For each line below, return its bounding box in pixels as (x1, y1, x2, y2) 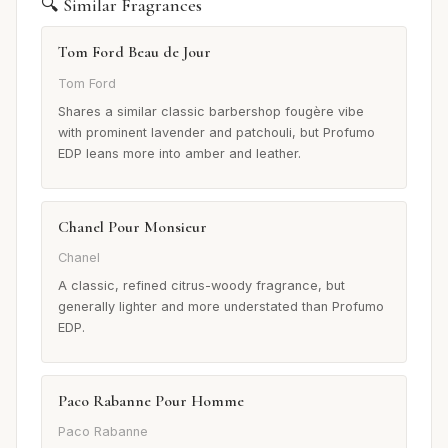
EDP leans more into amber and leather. (58, 145, 301, 161)
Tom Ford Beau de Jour (58, 42, 211, 63)
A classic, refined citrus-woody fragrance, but (58, 277, 345, 293)
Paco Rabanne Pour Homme (58, 390, 244, 411)
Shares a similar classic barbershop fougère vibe (58, 103, 364, 119)
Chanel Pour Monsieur (58, 216, 207, 237)
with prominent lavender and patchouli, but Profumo (58, 124, 375, 140)
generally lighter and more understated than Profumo (58, 298, 384, 314)
